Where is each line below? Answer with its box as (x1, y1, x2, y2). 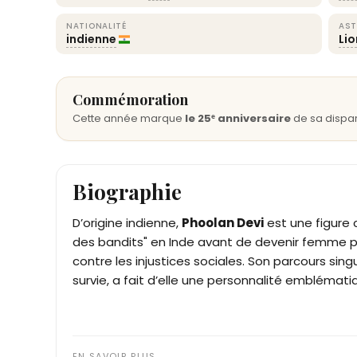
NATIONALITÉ (66, 20, 127, 32)
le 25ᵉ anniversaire (185, 111, 291, 126)
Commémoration (73, 90, 188, 109)
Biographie (73, 178, 182, 206)
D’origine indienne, (73, 214, 182, 231)
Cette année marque (73, 111, 185, 126)
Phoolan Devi (182, 214, 264, 231)
